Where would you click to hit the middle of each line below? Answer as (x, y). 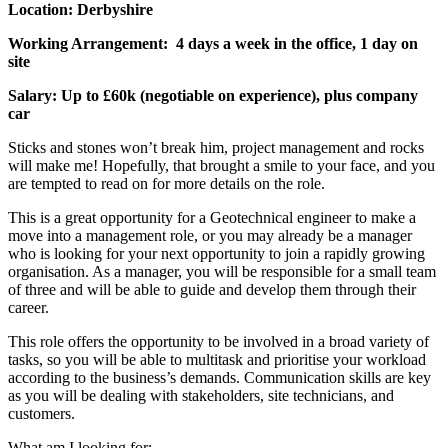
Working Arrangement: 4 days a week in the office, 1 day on (213, 43)
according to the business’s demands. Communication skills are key (219, 377)
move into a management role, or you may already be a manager (210, 235)
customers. (41, 413)
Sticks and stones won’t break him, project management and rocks (216, 147)
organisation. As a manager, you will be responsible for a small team (222, 271)
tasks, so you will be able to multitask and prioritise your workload (217, 359)
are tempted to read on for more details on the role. (166, 183)
